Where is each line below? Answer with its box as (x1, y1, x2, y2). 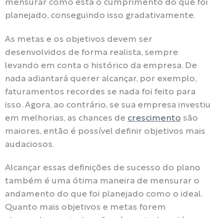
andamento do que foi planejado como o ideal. (5, 190, 202, 199)
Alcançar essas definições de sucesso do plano (5, 164, 200, 173)
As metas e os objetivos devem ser (5, 35, 152, 44)
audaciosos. (5, 140, 54, 149)
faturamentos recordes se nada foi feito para (5, 88, 196, 96)
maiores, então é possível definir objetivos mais (5, 127, 205, 136)
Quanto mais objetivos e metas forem (5, 203, 166, 212)
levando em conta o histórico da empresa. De (5, 61, 197, 70)
